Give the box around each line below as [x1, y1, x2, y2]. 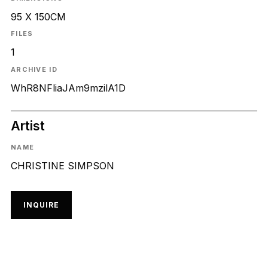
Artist [10, 117, 45, 133]
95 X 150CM [10, 11, 66, 23]
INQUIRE [23, 200, 59, 209]
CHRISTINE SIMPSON [10, 160, 114, 172]
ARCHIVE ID [10, 65, 57, 74]
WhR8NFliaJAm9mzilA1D [10, 81, 126, 94]
